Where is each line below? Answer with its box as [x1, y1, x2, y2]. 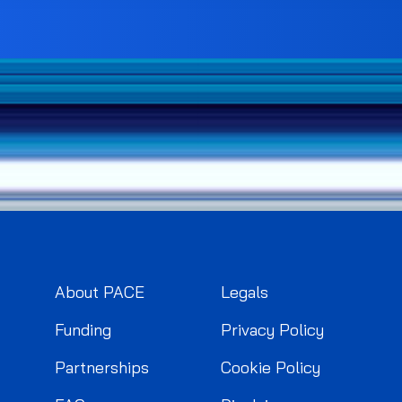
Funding [54, 319, 111, 341]
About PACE [54, 282, 144, 303]
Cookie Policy [221, 357, 321, 379]
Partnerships [54, 357, 149, 379]
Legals [221, 282, 269, 303]
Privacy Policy [221, 319, 325, 341]
